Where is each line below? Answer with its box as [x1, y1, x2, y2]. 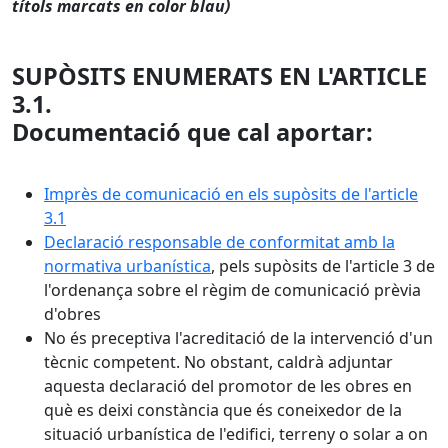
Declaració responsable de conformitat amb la [44, 231, 395, 253]
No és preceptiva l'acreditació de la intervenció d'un [44, 327, 433, 349]
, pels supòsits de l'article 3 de [211, 255, 435, 277]
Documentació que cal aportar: [12, 116, 373, 148]
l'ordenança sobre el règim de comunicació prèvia [44, 279, 421, 301]
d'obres [44, 303, 101, 325]
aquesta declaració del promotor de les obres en [44, 375, 412, 397]
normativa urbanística [44, 255, 211, 277]
